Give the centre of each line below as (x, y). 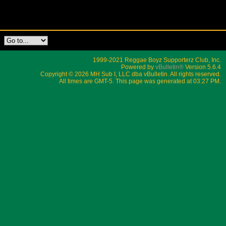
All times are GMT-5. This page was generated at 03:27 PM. (140, 81)
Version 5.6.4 (202, 67)
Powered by (138, 67)
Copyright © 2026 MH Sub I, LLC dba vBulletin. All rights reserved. (131, 74)
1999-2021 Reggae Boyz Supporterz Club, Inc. (157, 60)
